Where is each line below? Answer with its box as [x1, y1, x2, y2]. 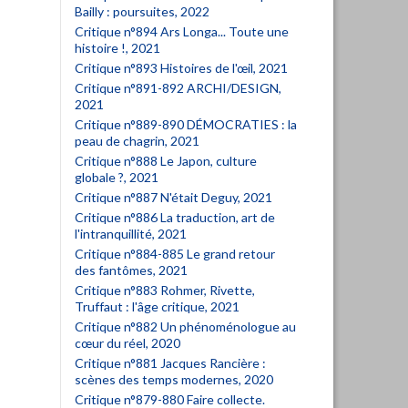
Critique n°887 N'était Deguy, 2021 [75, 189, 272, 205]
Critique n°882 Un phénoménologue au [75, 319, 296, 334]
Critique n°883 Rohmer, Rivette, [75, 282, 255, 298]
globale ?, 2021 [75, 169, 158, 185]
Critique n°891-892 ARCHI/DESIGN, [75, 80, 281, 96]
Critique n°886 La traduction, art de [75, 209, 275, 225]
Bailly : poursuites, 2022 [75, 4, 209, 19]
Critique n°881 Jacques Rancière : [75, 355, 266, 371]
